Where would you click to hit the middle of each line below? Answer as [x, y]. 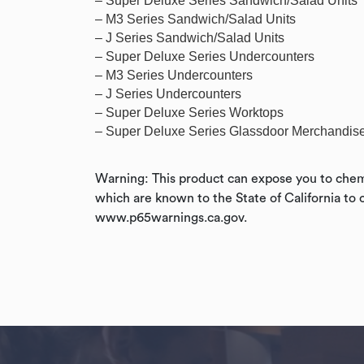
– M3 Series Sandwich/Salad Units [195, 19]
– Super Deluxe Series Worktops [189, 113]
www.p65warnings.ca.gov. [171, 218]
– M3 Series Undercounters [174, 75]
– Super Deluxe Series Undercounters [205, 56]
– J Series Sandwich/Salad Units [190, 38]
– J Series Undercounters [168, 94]
